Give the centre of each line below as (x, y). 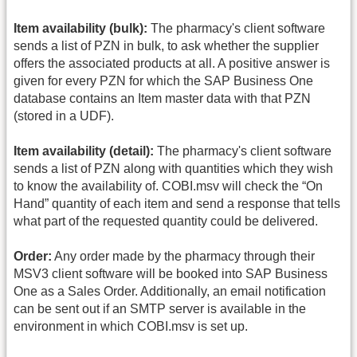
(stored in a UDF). (64, 116)
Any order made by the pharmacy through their (183, 257)
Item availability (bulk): (80, 28)
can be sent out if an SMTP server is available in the (160, 309)
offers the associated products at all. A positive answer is (172, 63)
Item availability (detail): (84, 151)
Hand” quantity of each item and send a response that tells (177, 203)
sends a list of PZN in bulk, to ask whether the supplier (166, 45)
